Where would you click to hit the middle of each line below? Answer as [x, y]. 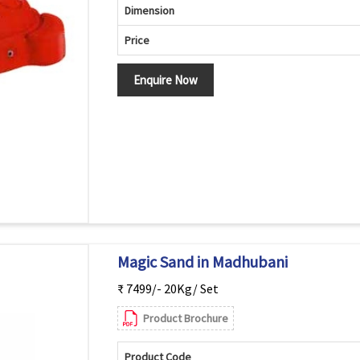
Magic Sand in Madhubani [202, 262]
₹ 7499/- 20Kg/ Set [168, 288]
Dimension [149, 10]
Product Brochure [185, 318]
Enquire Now [165, 80]
